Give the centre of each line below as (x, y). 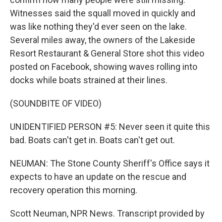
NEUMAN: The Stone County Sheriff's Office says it (110, 163)
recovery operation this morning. (74, 190)
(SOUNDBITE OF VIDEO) (56, 103)
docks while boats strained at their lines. (89, 80)
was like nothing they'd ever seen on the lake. (98, 27)
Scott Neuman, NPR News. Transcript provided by (107, 213)
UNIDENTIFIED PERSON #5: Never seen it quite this (110, 127)
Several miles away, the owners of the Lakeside (103, 40)
